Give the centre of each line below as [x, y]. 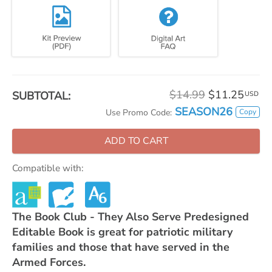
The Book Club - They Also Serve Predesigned [131, 216]
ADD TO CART [136, 141]
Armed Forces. [49, 262]
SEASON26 [204, 112]
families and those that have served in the [121, 247]
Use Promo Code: [139, 113]
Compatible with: [48, 168]
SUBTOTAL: [41, 96]
